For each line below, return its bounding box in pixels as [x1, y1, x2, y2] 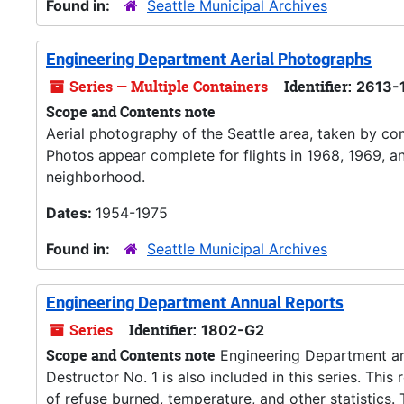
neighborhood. [46, 168, 145, 186]
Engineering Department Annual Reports [46, 296, 344, 314]
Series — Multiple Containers [66, 77, 268, 96]
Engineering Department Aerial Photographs [46, 52, 372, 70]
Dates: [46, 204, 96, 222]
